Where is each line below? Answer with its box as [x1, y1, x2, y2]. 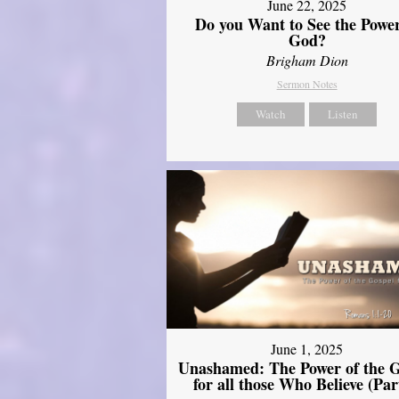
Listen [328, 105, 359, 122]
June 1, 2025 [271, 338, 344, 358]
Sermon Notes [276, 76, 338, 91]
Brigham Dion [265, 50, 348, 69]
